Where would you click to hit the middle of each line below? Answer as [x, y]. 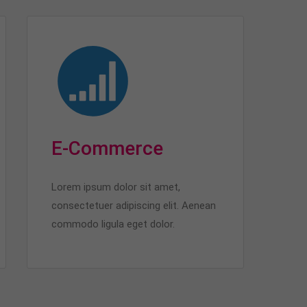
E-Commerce [107, 148]
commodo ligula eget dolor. [113, 224]
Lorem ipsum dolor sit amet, [115, 187]
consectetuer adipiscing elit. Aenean [133, 206]
